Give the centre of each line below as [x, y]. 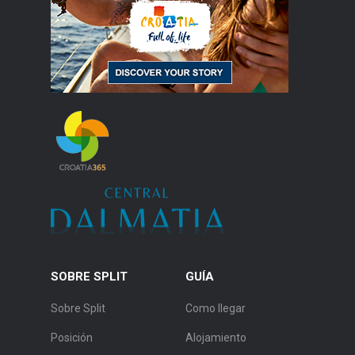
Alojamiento [216, 338]
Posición [72, 338]
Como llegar [216, 309]
